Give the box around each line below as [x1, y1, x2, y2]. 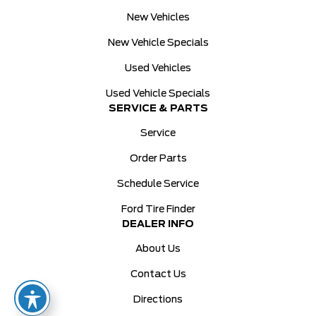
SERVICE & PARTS [108, 104, 208, 114]
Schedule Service [117, 179, 199, 189]
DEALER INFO [122, 219, 194, 229]
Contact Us [130, 269, 186, 279]
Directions [133, 295, 183, 305]
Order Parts [129, 154, 187, 164]
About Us [135, 244, 181, 254]
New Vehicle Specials [107, 38, 209, 48]
